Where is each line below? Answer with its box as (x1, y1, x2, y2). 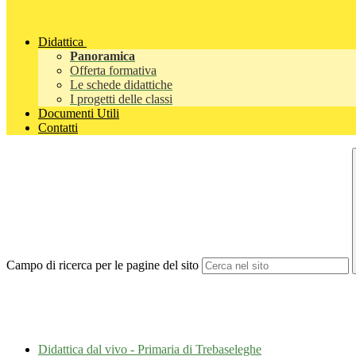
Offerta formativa (70, 64, 157, 78)
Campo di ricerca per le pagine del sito (6, 258, 199, 273)
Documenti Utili (38, 106, 119, 121)
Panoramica (70, 49, 135, 64)
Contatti (38, 121, 78, 135)
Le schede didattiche (70, 78, 172, 92)
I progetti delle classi (70, 92, 172, 106)
